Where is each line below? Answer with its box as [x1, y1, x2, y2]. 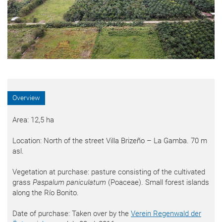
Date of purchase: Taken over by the [12, 209, 131, 218]
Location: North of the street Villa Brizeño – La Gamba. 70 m [12, 136, 207, 145]
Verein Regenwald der [131, 209, 201, 218]
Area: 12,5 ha [12, 115, 54, 124]
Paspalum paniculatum [33, 177, 106, 187]
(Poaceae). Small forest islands [106, 177, 209, 187]
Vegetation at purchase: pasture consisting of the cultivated [12, 167, 205, 176]
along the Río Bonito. [12, 188, 79, 197]
